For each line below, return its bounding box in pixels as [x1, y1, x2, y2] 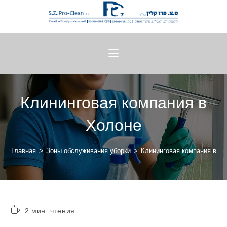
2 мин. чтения [25, 206, 75, 215]
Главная [11, 146, 36, 155]
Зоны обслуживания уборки [46, 146, 131, 155]
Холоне [85, 116, 142, 134]
